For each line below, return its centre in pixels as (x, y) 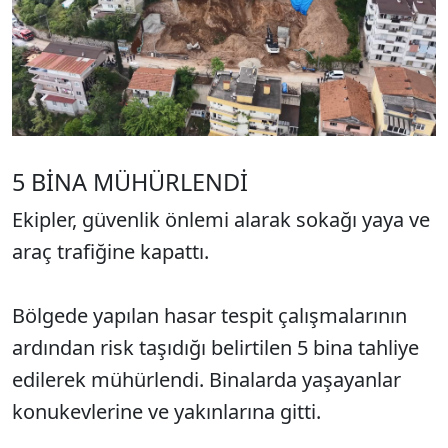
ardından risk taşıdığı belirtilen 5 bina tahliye (215, 347)
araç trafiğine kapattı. (113, 251)
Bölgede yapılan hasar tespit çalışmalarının (209, 315)
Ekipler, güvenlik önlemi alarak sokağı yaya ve (221, 219)
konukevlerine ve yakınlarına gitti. (166, 411)
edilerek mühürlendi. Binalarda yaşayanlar (206, 379)
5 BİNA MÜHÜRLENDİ (130, 181)
